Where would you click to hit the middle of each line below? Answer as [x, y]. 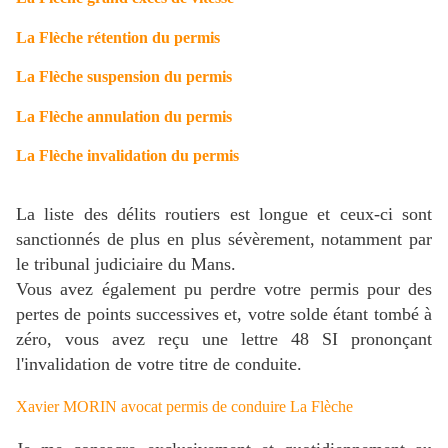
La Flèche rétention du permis [118, 37]
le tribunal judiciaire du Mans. [126, 264]
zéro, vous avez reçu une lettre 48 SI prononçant [224, 339]
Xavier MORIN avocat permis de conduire [153, 407]
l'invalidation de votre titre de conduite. [159, 364]
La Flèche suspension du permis [124, 77]
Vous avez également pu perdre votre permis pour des [224, 289]
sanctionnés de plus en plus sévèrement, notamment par [224, 239]
